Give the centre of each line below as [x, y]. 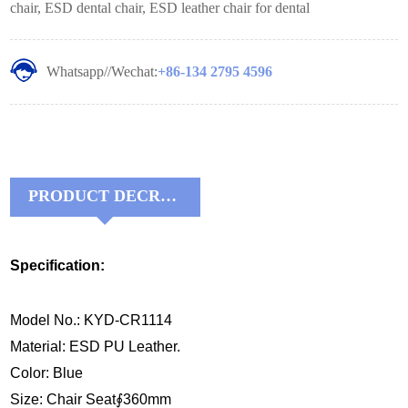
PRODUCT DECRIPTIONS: [169, 196]
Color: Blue [47, 373]
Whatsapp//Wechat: [102, 72]
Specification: [58, 266]
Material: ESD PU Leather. [96, 347]
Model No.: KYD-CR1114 [92, 321]
